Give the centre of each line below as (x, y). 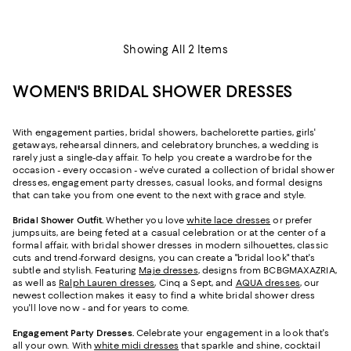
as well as (36, 283)
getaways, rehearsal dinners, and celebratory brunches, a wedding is (166, 145)
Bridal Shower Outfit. (60, 221)
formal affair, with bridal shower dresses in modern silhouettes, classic (170, 246)
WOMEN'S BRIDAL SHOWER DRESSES (153, 92)
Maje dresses (168, 271)
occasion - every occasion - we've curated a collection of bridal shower (174, 170)
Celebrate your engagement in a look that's (233, 333)
